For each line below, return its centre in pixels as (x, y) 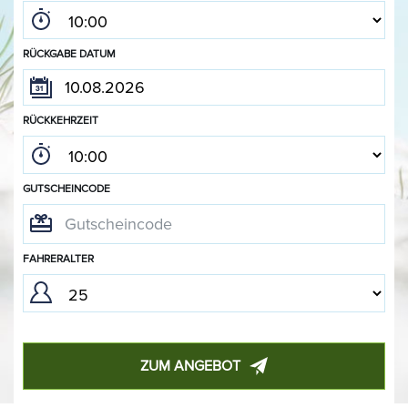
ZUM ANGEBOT (190, 366)
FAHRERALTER (58, 259)
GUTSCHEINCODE (66, 189)
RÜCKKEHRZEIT (61, 120)
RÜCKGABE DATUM (69, 54)
